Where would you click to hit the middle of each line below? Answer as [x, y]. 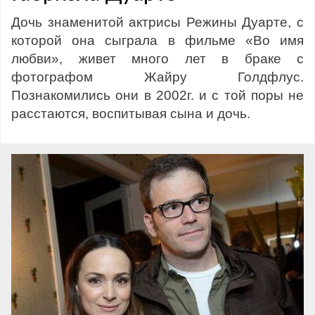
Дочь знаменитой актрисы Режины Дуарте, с [157, 22]
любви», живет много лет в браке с [157, 59]
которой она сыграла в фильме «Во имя [157, 41]
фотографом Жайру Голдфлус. [157, 77]
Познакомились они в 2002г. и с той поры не [157, 96]
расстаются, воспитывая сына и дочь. [131, 114]
